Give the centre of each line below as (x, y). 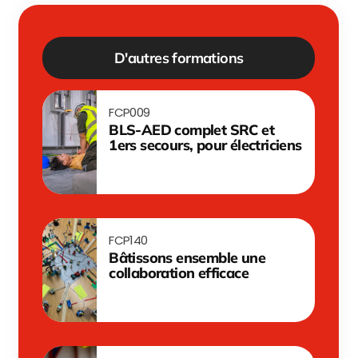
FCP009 (129, 112)
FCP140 (128, 240)
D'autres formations (179, 58)
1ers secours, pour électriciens (205, 145)
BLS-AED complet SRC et (192, 130)
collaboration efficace (179, 273)
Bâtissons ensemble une (187, 258)
